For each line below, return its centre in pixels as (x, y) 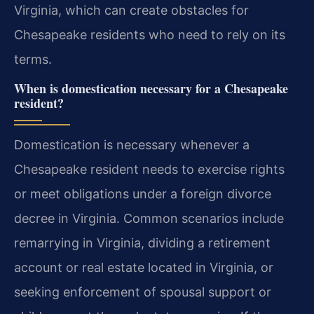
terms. (33, 59)
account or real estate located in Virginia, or (144, 267)
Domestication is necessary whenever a (132, 144)
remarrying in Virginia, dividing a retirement (142, 243)
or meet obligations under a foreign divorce (143, 193)
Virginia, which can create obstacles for (131, 10)
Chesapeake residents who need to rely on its (150, 34)
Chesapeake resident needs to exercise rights (149, 169)
